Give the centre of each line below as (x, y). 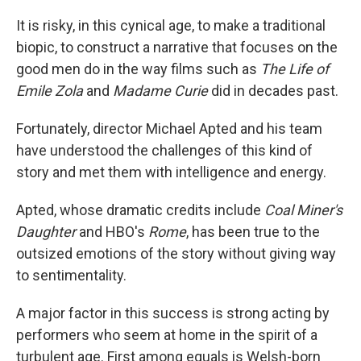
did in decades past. (273, 91)
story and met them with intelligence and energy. (171, 172)
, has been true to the (253, 232)
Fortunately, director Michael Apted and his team (169, 129)
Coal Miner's (303, 210)
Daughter (46, 232)
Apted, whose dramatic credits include (140, 210)
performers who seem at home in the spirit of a (167, 335)
